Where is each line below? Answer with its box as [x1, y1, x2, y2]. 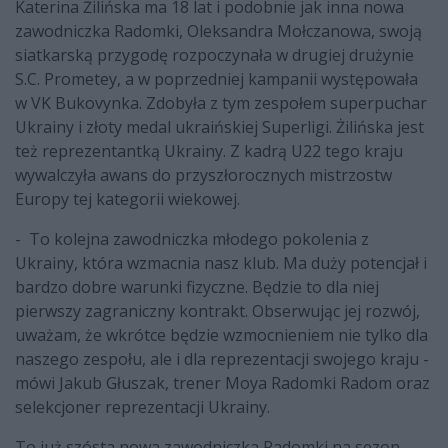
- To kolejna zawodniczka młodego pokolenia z [15, 227, 369, 250]
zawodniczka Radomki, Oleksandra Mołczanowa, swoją [15, 19, 422, 42]
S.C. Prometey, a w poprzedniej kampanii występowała [15, 67, 418, 90]
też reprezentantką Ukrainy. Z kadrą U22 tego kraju [15, 139, 403, 162]
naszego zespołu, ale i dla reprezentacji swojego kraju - [15, 347, 429, 370]
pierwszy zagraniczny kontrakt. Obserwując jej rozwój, [15, 299, 420, 322]
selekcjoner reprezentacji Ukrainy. [15, 395, 274, 418]
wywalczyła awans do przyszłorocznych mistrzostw [15, 163, 392, 186]
